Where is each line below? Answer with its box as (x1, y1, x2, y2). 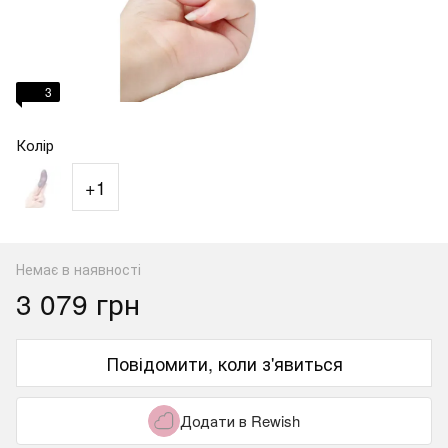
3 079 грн (16, 282, 140, 323)
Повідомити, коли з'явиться (105, 349, 343, 376)
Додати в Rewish (180, 409, 300, 431)
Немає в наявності (16, 258, 141, 279)
